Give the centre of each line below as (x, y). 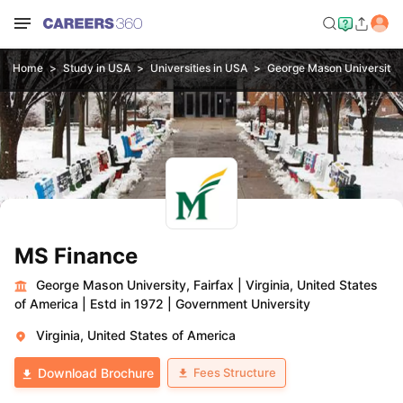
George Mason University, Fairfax (135, 285)
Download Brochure (96, 373)
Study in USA (96, 68)
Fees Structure (235, 372)
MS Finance (76, 256)
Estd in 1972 (127, 304)
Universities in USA (198, 68)
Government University (243, 304)
